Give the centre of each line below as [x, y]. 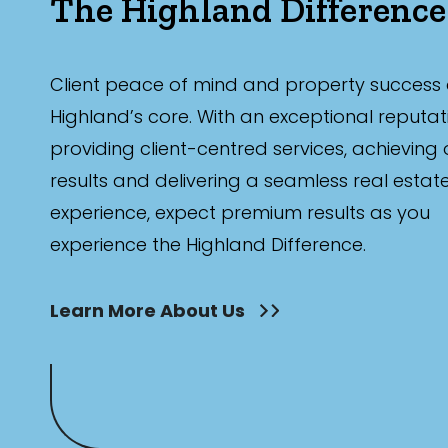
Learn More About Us [149, 310]
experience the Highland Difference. [208, 244]
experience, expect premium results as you [240, 212]
